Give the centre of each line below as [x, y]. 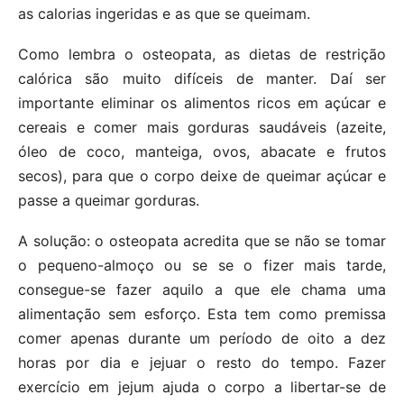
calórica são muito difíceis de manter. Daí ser [202, 78]
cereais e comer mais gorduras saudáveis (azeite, [202, 127]
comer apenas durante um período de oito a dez [202, 338]
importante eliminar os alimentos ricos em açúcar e [202, 102]
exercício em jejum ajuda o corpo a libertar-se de [202, 386]
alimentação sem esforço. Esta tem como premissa [202, 313]
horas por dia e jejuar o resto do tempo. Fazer [202, 362]
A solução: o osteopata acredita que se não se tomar [202, 240]
